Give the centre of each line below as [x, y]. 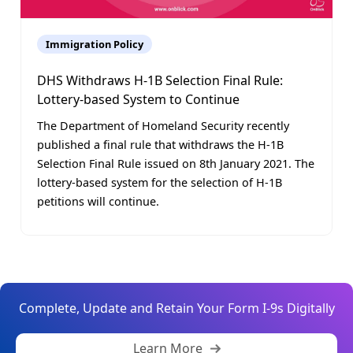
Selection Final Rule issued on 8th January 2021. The [176, 163]
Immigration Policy [95, 44]
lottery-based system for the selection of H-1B [160, 182]
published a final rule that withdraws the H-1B [160, 144]
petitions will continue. [98, 201]
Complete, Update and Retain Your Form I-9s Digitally [176, 308]
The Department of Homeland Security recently [163, 125]
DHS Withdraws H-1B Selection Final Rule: [160, 80]
